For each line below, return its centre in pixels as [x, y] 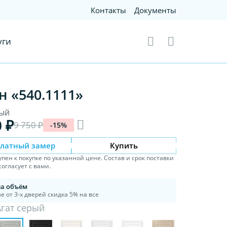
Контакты [109, 10]
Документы [156, 10]
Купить [124, 145]
